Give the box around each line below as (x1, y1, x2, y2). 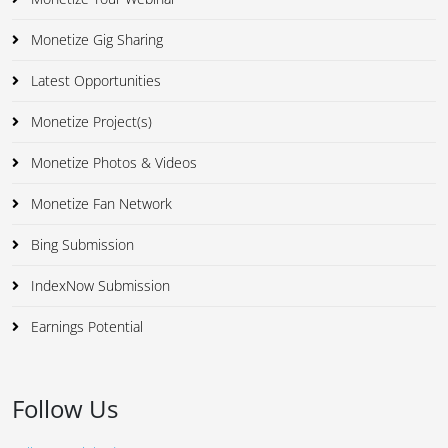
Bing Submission (27, 235, 134, 255)
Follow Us (12, 392, 118, 426)
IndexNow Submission (27, 276, 170, 296)
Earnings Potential (27, 317, 143, 337)
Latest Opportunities (27, 71, 161, 91)
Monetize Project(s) (27, 112, 152, 132)
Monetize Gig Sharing (27, 30, 163, 50)
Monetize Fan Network (27, 194, 172, 214)
